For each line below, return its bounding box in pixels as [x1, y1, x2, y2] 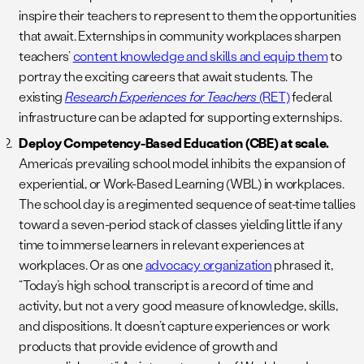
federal [289, 87, 332, 105]
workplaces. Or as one [19, 255, 145, 273]
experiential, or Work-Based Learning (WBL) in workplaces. [19, 174, 344, 192]
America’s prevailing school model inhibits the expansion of [19, 154, 345, 171]
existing [19, 87, 65, 105]
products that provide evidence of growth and [19, 336, 278, 354]
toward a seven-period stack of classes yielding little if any [19, 214, 343, 232]
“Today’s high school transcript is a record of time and [19, 275, 314, 293]
